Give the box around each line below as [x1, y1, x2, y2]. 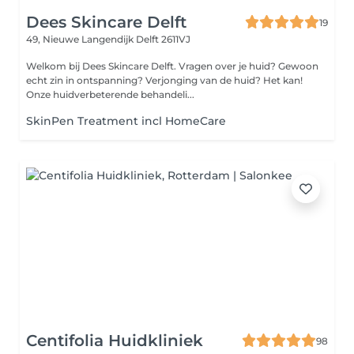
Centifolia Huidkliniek [26, 331, 203, 350]
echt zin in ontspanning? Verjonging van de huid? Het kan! [26, 74, 303, 86]
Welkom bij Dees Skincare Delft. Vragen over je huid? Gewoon [26, 60, 179, 72]
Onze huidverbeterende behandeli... [26, 88, 194, 100]
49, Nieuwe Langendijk [26, 33, 136, 45]
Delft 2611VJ [136, 33, 190, 45]
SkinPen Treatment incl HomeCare [26, 114, 226, 128]
